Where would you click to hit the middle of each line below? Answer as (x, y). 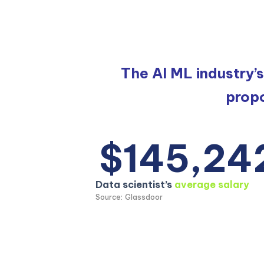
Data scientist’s (135, 185)
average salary (212, 185)
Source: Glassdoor (129, 197)
